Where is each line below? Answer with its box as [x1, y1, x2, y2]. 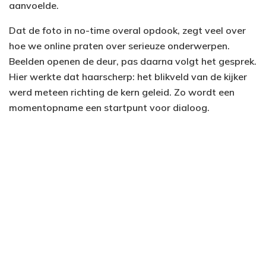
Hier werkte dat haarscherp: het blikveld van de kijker [9, 71, 247, 83]
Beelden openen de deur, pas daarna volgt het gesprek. [9, 55, 256, 68]
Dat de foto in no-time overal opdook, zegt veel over [9, 24, 246, 37]
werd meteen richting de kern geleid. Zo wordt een [9, 86, 235, 99]
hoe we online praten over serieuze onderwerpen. [9, 40, 230, 52]
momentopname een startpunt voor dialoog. [9, 102, 210, 114]
